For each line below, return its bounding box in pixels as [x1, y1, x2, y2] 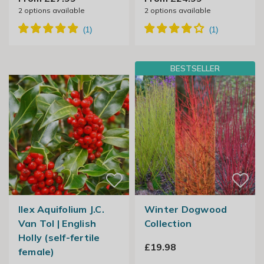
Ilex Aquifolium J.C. [18, 203, 104, 216]
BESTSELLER [170, 63, 220, 74]
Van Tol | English [18, 217, 97, 230]
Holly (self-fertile [18, 232, 100, 244]
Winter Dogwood [144, 203, 227, 216]
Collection [144, 217, 192, 230]
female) [18, 246, 55, 258]
